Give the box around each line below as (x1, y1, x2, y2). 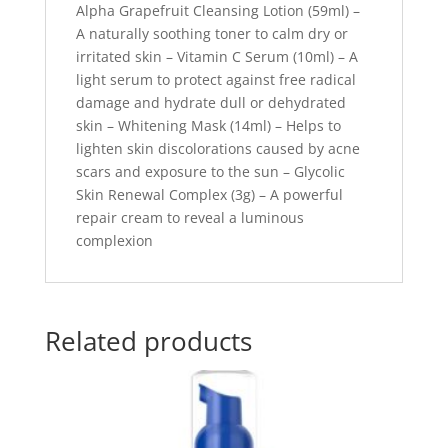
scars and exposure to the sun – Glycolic (75, 161, 345, 181)
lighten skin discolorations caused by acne (75, 138, 360, 158)
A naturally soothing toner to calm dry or (75, 23, 348, 43)
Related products (44, 322, 252, 359)
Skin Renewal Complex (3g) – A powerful (75, 184, 343, 204)
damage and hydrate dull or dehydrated (75, 92, 346, 112)
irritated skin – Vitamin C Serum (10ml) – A (75, 46, 358, 66)
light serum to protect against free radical (75, 69, 356, 89)
